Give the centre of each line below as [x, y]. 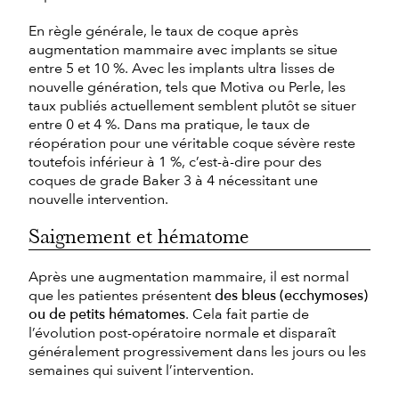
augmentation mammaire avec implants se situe [183, 49]
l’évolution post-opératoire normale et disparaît [182, 333]
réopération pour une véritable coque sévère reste [192, 143]
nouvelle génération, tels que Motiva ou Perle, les [187, 87]
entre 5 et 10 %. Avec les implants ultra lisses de [182, 68]
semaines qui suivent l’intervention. [141, 370]
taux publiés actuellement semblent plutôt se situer [192, 106]
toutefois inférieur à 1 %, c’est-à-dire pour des [175, 162]
